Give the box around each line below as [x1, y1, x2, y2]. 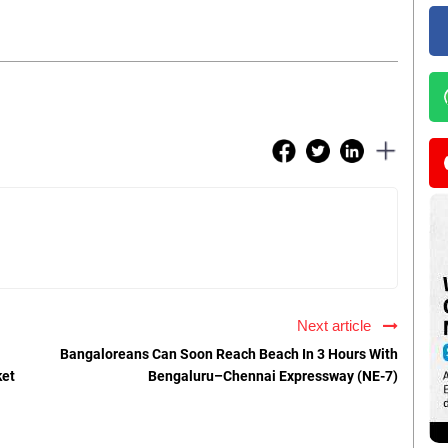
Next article [297, 317, 379, 335]
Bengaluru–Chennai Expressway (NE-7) [148, 368, 398, 385]
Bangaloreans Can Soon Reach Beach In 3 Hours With [60, 346, 398, 363]
